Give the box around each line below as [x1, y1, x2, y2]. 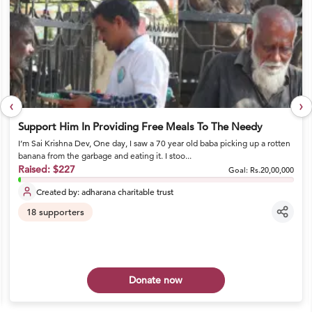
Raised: [17, 163, 53, 175]
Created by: [36, 186, 81, 197]
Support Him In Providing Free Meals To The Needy [17, 120, 263, 133]
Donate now [129, 274, 183, 286]
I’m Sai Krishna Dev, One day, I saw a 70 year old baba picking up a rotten [17, 138, 290, 148]
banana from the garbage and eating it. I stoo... [17, 150, 192, 161]
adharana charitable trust [81, 186, 173, 197]
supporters [36, 205, 84, 218]
